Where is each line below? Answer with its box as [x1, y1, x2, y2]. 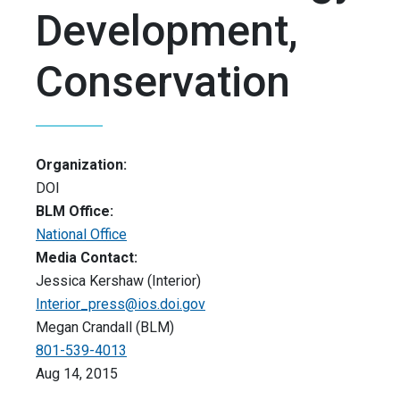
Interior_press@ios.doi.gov [36, 296, 205, 313]
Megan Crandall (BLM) [36, 319, 174, 337]
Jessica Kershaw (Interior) [36, 272, 201, 290]
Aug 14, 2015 [36, 365, 118, 383]
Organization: [36, 156, 127, 174]
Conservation [36, 56, 290, 108]
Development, [36, 5, 298, 57]
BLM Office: [36, 203, 113, 221]
